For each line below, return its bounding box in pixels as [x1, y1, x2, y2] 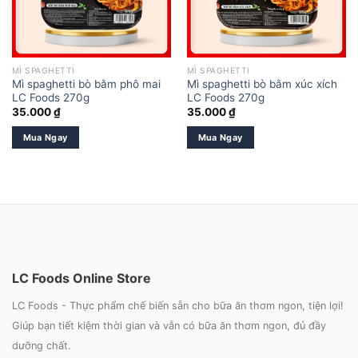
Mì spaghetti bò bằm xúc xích [186, 77, 337, 90]
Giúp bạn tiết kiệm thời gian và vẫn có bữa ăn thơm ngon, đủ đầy [12, 319, 326, 332]
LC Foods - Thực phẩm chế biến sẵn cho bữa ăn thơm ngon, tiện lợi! [12, 299, 344, 312]
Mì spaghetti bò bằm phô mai [11, 77, 161, 90]
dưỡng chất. [12, 339, 71, 352]
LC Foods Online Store [12, 269, 151, 286]
